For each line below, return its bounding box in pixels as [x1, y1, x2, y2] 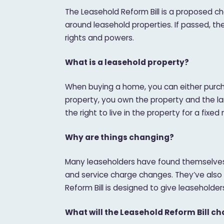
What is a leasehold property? [65, 56, 189, 67]
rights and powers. [65, 32, 134, 43]
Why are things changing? [65, 132, 174, 143]
